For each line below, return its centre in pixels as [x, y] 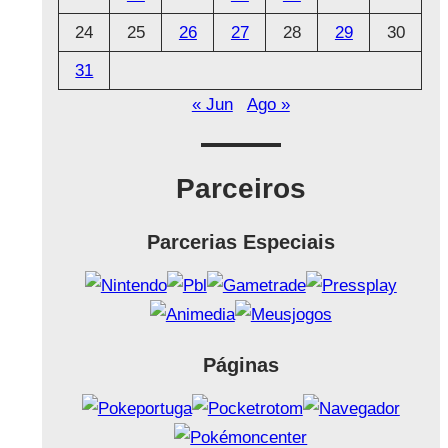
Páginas [240, 365]
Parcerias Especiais [240, 242]
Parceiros [240, 189]
